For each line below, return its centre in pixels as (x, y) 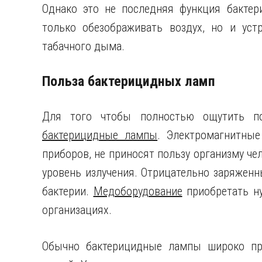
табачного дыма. (83, 46)
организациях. (77, 210)
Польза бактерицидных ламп (129, 81)
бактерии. (68, 191)
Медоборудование (138, 191)
